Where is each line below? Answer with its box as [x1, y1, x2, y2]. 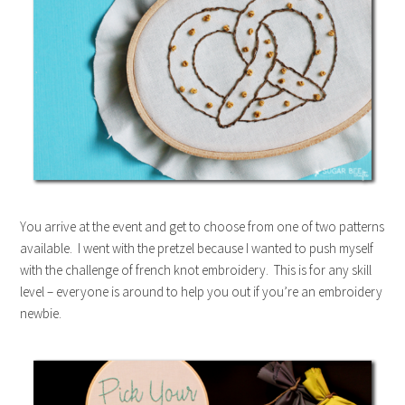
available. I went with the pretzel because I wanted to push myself [20, 239, 374, 257]
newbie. [20, 304, 62, 322]
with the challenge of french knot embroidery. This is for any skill [20, 260, 372, 278]
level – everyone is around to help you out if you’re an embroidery [20, 282, 383, 300]
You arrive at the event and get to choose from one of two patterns [20, 217, 385, 235]
